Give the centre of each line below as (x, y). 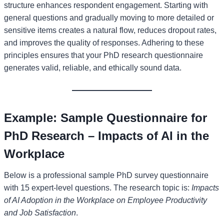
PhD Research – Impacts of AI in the (106, 135)
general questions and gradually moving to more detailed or (109, 17)
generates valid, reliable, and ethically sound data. (93, 67)
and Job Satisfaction (40, 212)
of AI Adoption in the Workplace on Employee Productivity (105, 200)
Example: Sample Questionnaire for (105, 117)
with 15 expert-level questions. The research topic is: (98, 187)
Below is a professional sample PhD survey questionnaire (106, 175)
